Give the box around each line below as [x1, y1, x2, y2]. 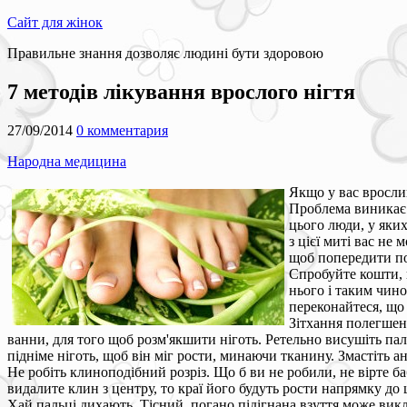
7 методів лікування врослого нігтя [7, 79, 355, 104]
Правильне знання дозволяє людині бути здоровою [7, 45, 323, 61]
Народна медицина [7, 153, 126, 169]
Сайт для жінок [7, 15, 103, 30]
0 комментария [76, 122, 168, 138]
